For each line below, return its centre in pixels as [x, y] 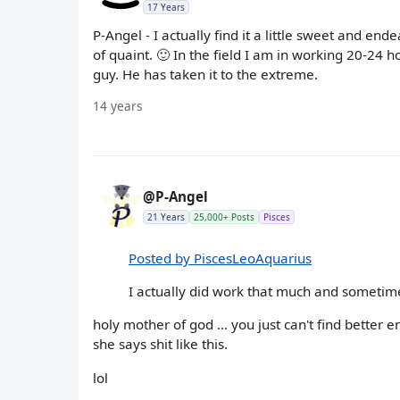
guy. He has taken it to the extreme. [205, 74]
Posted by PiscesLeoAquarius [220, 258]
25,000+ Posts [224, 217]
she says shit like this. [160, 344]
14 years [118, 105]
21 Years [166, 217]
